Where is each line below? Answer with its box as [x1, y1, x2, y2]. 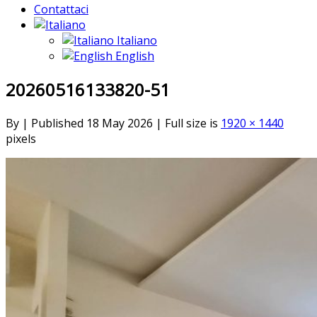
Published [31, 115, 83, 131]
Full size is [162, 115, 221, 131]
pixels [6, 130, 36, 146]
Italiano [114, 33, 157, 48]
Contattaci [34, 1, 88, 17]
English [113, 48, 154, 64]
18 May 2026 [86, 115, 153, 131]
